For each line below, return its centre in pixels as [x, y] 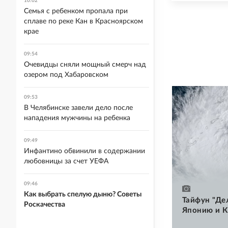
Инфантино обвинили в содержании [84, 151]
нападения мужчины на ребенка [77, 118]
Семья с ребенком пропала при [76, 11]
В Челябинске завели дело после [78, 108]
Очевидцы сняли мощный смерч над [85, 65]
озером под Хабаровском [66, 75]
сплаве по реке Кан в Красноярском [83, 21]
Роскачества [45, 205]
